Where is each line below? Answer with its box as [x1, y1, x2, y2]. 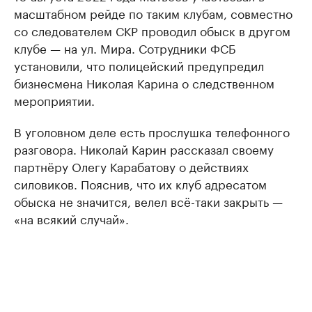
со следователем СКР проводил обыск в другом [14, 21, 290, 39]
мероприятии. [14, 91, 95, 109]
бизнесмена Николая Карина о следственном [14, 73, 274, 91]
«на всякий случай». [14, 209, 129, 227]
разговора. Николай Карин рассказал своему [14, 139, 274, 157]
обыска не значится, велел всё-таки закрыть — [14, 192, 283, 210]
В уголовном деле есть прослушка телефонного [14, 122, 290, 140]
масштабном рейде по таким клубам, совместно [14, 3, 292, 22]
